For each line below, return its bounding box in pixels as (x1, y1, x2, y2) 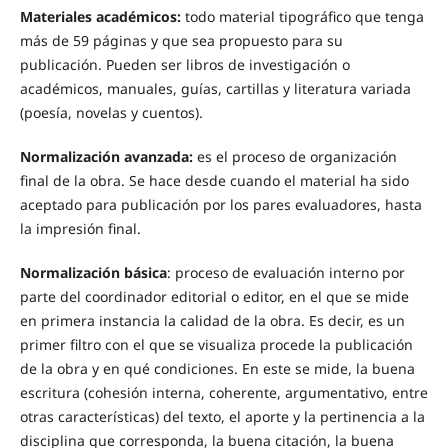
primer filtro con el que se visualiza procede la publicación (19, 335, 413, 355)
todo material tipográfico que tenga (180, 7, 424, 27)
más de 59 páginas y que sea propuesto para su (19, 31, 343, 51)
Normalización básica (19, 263, 167, 283)
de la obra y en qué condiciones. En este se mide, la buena (19, 359, 415, 379)
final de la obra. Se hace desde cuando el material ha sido (19, 171, 409, 191)
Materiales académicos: (19, 7, 181, 27)
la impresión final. (19, 219, 145, 239)
